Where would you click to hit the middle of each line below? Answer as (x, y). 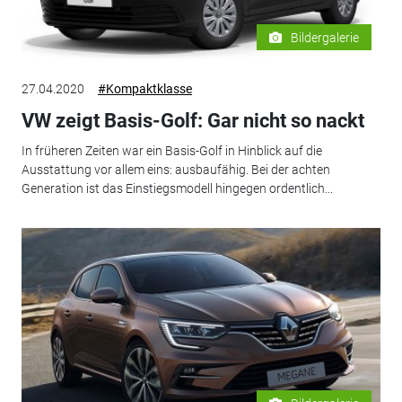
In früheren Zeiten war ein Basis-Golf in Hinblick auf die (171, 151)
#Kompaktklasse (144, 88)
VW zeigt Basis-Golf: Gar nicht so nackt (192, 120)
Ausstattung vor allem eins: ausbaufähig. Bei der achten (175, 170)
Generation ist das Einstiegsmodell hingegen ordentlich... (177, 189)
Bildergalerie (325, 37)
